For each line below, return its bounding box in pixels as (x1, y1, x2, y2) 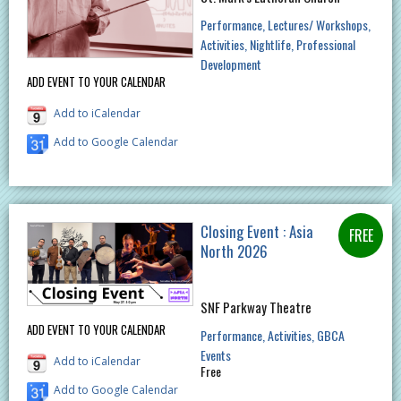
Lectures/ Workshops (267, 15, 368, 35)
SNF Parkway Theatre (200, 297, 311, 318)
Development (200, 55, 261, 74)
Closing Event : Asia (200, 220, 313, 243)
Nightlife (249, 35, 291, 55)
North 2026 (200, 240, 268, 263)
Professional (295, 35, 355, 55)
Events (200, 346, 231, 365)
